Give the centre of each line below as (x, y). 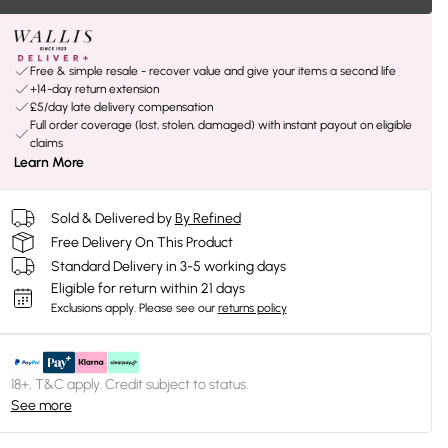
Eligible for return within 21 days (147, 288)
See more (41, 405)
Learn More (48, 162)
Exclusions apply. (93, 308)
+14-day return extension (94, 89)
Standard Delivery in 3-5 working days (168, 266)
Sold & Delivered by (111, 218)
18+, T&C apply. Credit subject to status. (129, 384)
